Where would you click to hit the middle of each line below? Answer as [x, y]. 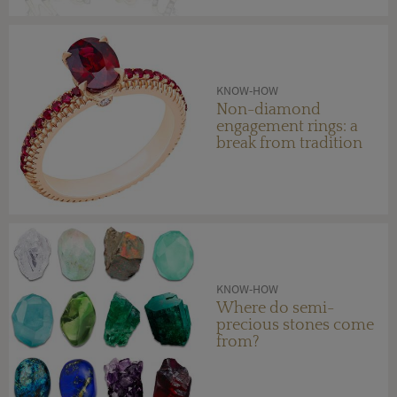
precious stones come [295, 326]
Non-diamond [269, 110]
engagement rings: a [287, 127]
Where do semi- [275, 309]
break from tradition [289, 144]
